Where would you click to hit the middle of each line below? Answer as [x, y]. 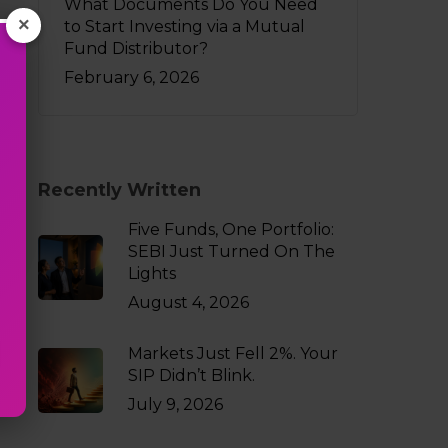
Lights [151, 273]
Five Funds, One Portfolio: [230, 229]
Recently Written [119, 190]
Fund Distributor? [135, 48]
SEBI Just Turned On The [231, 251]
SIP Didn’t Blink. [191, 375]
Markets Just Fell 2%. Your [232, 353]
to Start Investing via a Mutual [184, 26]
